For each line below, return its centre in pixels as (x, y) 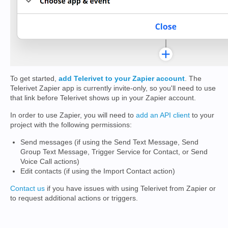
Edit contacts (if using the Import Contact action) (98, 171)
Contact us (27, 188)
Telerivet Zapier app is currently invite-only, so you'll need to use (113, 88)
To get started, (34, 78)
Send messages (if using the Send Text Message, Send (109, 142)
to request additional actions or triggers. (74, 198)
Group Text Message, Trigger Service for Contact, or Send (114, 152)
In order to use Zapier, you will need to (73, 115)
